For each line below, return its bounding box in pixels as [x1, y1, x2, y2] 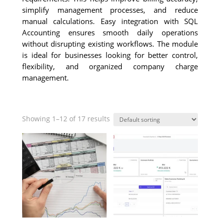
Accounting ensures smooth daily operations [22, 27, 198, 37]
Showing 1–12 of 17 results [22, 114, 110, 123]
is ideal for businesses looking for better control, [22, 50, 198, 60]
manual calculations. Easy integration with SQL [22, 16, 198, 26]
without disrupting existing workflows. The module [22, 39, 198, 49]
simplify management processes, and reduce [22, 5, 198, 15]
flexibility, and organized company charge [22, 61, 198, 71]
